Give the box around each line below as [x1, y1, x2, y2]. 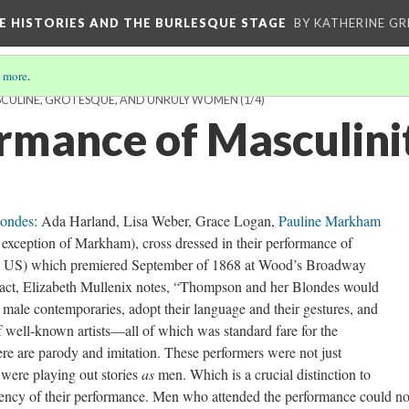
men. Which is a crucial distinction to [158, 364, 371, 383]
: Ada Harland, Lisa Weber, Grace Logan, [34, 211, 278, 230]
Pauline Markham [278, 211, 381, 230]
